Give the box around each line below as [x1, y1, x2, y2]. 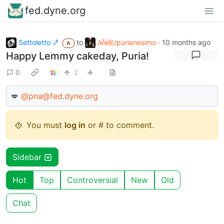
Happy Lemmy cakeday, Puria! [6, 50, 149, 62]
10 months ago [161, 37, 210, 46]
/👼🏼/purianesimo [97, 37, 156, 46]
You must [26, 120, 64, 130]
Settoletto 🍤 [18, 37, 59, 46]
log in [64, 120, 85, 130]
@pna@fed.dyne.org [21, 91, 98, 101]
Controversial [67, 175, 118, 185]
